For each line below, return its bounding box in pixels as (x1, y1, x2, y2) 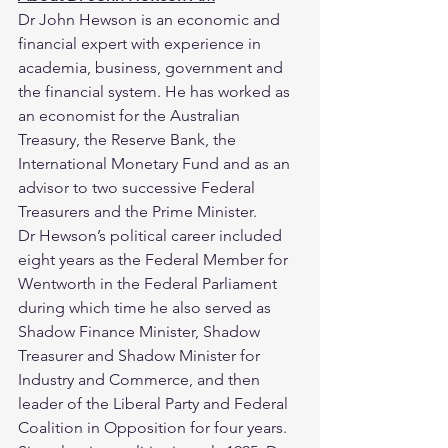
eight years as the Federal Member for (18, 250, 292, 269)
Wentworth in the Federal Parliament (18, 274, 281, 293)
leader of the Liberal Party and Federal (18, 394, 292, 413)
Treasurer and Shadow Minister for (18, 346, 264, 365)
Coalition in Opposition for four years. (18, 418, 287, 437)
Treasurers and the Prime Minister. (18, 202, 257, 221)
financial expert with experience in (18, 34, 265, 53)
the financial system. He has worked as (18, 82, 294, 101)
